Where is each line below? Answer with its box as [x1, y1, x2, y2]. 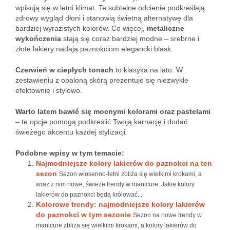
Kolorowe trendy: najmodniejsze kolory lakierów [36, 200, 205, 208]
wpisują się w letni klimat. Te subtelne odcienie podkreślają [15, 4, 205, 12]
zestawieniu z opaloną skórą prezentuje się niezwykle [15, 76, 188, 84]
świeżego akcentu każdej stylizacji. [15, 128, 127, 136]
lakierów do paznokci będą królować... [36, 191, 142, 198]
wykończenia [15, 34, 61, 43]
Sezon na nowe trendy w [133, 212, 202, 219]
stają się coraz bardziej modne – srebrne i [61, 34, 199, 43]
